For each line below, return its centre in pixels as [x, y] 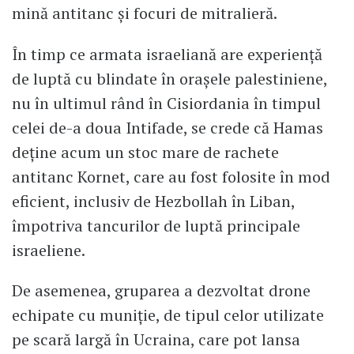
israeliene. [49, 250]
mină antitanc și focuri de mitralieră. [145, 13]
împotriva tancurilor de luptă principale [156, 225]
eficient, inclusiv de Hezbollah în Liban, [153, 201]
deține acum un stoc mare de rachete [145, 152]
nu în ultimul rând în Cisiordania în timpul [166, 103]
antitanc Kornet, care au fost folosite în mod [171, 176]
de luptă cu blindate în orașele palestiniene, [169, 78]
